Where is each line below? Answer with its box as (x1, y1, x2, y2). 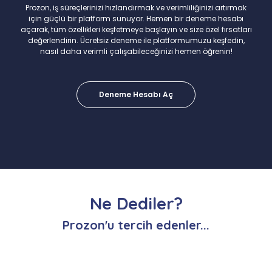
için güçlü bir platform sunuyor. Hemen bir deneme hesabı (29, 13, 243, 24)
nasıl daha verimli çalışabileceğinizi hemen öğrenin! (39, 46, 233, 56)
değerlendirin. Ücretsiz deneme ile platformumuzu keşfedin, (27, 35, 245, 46)
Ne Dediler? (89, 192, 183, 214)
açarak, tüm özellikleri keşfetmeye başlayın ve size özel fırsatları (20, 24, 252, 35)
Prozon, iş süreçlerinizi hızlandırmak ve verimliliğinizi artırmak (25, 2, 246, 13)
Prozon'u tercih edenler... (63, 217, 209, 233)
